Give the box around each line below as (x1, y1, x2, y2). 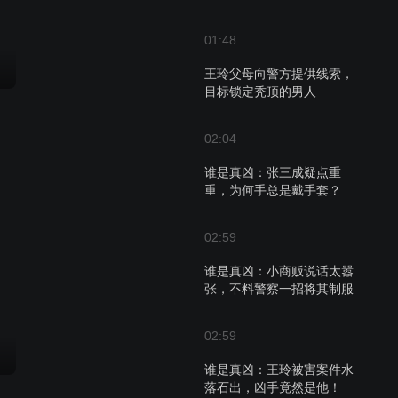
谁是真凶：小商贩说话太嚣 (204, 264, 354, 278)
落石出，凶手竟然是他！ (204, 380, 341, 394)
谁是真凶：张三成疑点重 (204, 165, 341, 179)
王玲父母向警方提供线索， (204, 67, 354, 81)
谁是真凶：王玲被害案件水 (204, 362, 354, 377)
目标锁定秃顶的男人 (204, 84, 316, 99)
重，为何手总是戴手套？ (204, 183, 341, 197)
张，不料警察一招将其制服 (204, 282, 354, 296)
